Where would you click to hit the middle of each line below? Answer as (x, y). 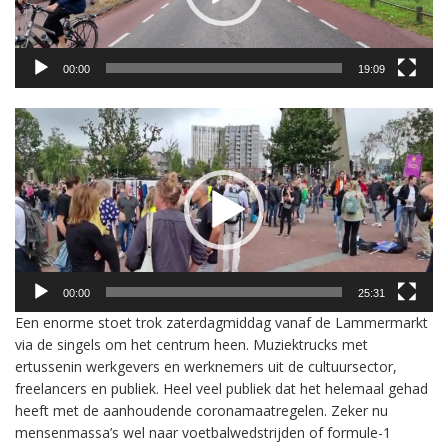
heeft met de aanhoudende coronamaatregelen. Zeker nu (201, 410)
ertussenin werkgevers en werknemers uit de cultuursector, (206, 366)
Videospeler (51, 118)
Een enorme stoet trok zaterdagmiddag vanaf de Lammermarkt (221, 322)
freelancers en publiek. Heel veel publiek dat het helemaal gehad (221, 388)
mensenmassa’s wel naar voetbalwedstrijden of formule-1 (203, 432)
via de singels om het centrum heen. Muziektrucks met (191, 344)
